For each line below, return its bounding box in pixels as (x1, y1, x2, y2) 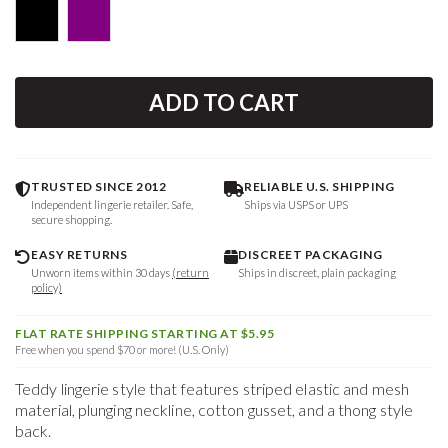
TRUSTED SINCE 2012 (31, 179, 166, 195)
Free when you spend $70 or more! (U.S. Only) (15, 343, 229, 357)
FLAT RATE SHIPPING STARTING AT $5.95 (15, 326, 274, 342)
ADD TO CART (149, 89, 299, 117)
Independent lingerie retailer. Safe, (31, 198, 193, 212)
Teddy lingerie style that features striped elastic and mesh (15, 379, 409, 399)
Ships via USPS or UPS (244, 198, 348, 212)
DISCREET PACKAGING (238, 247, 382, 263)
